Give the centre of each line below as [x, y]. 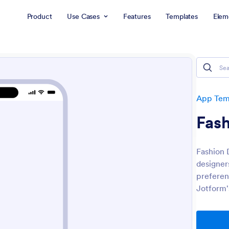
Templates [182, 16]
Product [39, 16]
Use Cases [83, 16]
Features [137, 16]
